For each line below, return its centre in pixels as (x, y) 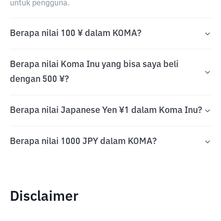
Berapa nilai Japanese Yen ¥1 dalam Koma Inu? (106, 110)
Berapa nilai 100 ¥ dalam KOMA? (76, 34)
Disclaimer (44, 197)
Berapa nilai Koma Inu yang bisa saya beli (94, 65)
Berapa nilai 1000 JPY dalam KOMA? (83, 142)
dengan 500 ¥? (39, 79)
